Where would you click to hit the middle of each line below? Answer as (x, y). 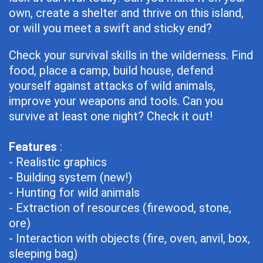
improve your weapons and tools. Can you (116, 101)
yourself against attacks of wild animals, (112, 86)
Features (34, 147)
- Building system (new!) (70, 177)
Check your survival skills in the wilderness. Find (131, 55)
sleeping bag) (43, 254)
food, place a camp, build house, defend (111, 70)
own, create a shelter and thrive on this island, (126, 13)
